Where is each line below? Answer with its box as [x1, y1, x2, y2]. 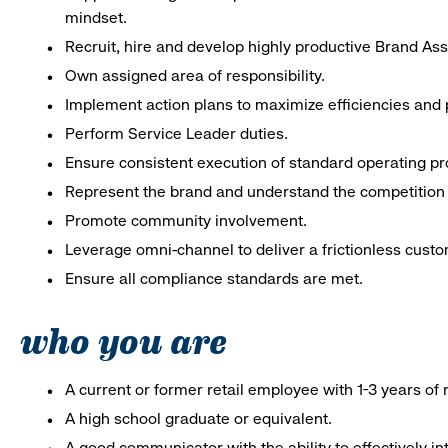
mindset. [65, 7, 127, 27]
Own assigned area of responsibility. [65, 65, 325, 85]
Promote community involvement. [65, 210, 307, 230]
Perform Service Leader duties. [65, 123, 288, 143]
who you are [20, 311, 227, 365]
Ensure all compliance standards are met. [65, 268, 363, 288]
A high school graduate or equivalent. [65, 408, 332, 428]
